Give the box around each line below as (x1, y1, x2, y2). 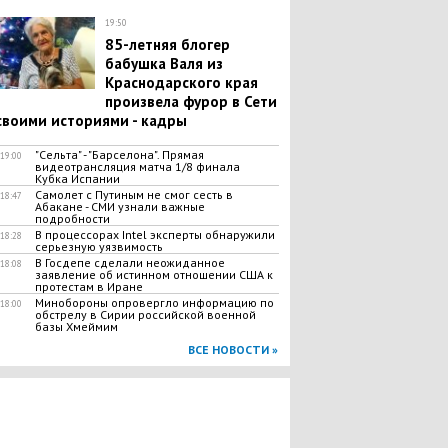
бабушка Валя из (104, 54, 223, 73)
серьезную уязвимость (34, 239, 163, 254)
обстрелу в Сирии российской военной (34, 307, 256, 322)
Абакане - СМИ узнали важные (34, 199, 205, 214)
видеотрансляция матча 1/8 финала (34, 159, 240, 174)
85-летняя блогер (104, 35, 230, 54)
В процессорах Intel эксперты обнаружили (34, 227, 275, 242)
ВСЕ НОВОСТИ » (187, 342, 278, 357)
